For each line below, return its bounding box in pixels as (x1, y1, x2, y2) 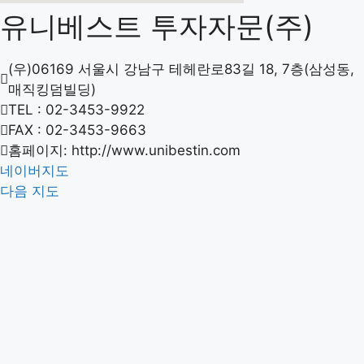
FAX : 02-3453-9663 (8, 121, 146, 138)
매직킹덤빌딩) (8, 80, 96, 97)
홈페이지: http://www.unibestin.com (8, 141, 240, 158)
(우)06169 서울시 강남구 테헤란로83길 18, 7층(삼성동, (8, 60, 354, 77)
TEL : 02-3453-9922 (8, 101, 145, 118)
